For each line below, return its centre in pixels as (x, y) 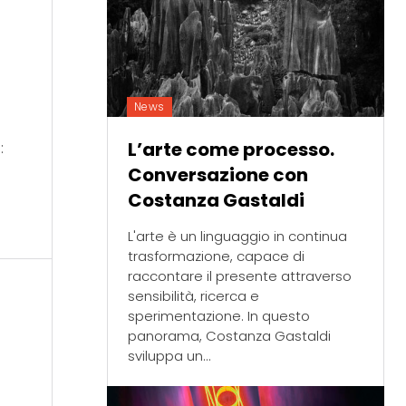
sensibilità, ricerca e (193, 296)
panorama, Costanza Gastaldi (229, 336)
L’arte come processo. (231, 150)
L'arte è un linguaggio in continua (237, 237)
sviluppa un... (169, 356)
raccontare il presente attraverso (239, 276)
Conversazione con (217, 175)
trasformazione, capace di (216, 256)
